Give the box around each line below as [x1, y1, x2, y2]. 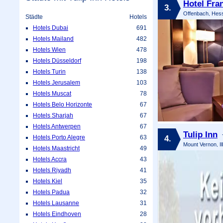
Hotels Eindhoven [33, 210, 81, 218]
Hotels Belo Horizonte [33, 101, 92, 108]
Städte [25, 13, 43, 20]
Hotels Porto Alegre [33, 133, 85, 141]
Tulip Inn [183, 129, 218, 139]
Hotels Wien [33, 46, 66, 53]
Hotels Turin [33, 68, 66, 75]
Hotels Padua [33, 188, 70, 196]
